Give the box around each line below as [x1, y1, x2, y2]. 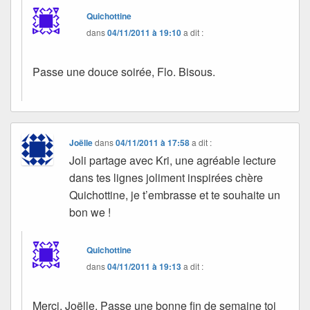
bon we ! [69, 204, 111, 221]
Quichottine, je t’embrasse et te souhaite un [69, 187, 281, 203]
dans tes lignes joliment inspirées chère [69, 170, 264, 186]
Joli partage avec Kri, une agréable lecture [69, 152, 277, 169]
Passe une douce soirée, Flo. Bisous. [33, 64, 215, 80]
